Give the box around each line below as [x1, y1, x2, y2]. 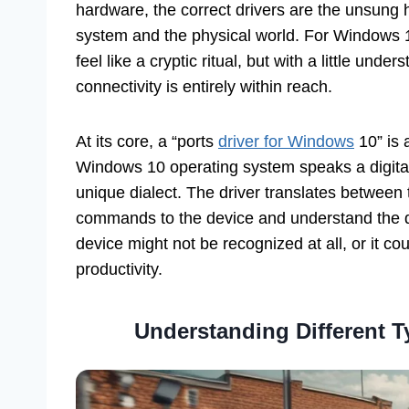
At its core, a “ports [76, 132, 218, 152]
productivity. [76, 260, 163, 279]
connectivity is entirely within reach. [76, 78, 332, 97]
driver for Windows [218, 132, 354, 152]
